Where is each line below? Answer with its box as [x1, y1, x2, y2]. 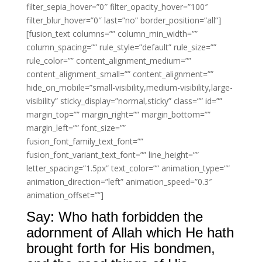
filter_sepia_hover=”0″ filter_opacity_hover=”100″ [26, 1, 208, 12]
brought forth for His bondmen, [26, 240, 215, 256]
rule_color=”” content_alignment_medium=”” [26, 55, 191, 66]
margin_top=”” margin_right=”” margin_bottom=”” [26, 109, 211, 120]
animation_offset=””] [26, 189, 104, 201]
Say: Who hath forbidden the [26, 209, 203, 225]
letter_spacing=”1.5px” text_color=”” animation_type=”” [26, 163, 230, 174]
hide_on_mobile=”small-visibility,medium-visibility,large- [26, 82, 233, 93]
